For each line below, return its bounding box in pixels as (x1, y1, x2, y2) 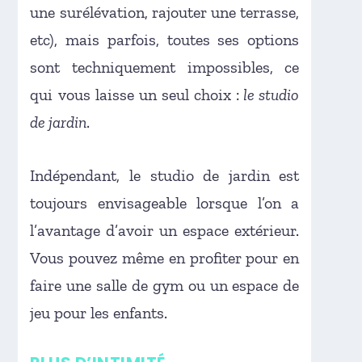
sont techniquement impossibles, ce (30, 57, 300, 77)
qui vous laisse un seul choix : (30, 84, 240, 104)
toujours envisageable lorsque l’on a (30, 192, 300, 213)
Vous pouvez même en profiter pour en (30, 247, 300, 267)
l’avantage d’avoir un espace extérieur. (30, 220, 300, 240)
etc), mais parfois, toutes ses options (30, 29, 300, 49)
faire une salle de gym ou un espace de (30, 275, 300, 295)
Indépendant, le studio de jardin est (30, 165, 300, 185)
